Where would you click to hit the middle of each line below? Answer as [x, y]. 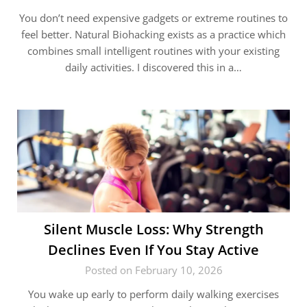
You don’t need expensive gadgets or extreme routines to [153, 17]
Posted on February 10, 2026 [153, 270]
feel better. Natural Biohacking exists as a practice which [153, 34]
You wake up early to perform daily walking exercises [153, 294]
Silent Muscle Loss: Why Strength [153, 229]
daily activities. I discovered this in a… [153, 67]
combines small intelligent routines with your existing [153, 50]
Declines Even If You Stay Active [153, 249]
